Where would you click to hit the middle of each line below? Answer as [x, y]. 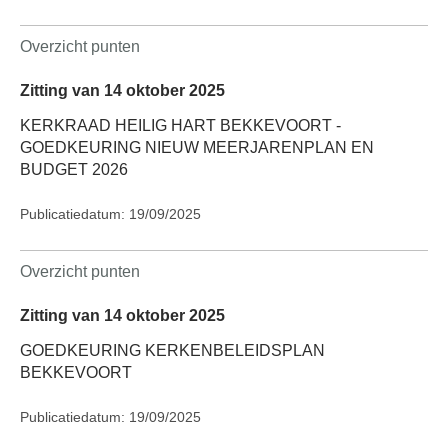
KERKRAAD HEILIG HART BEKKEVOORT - [180, 125]
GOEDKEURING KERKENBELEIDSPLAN [172, 351]
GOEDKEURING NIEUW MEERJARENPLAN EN [197, 147]
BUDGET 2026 [74, 169]
